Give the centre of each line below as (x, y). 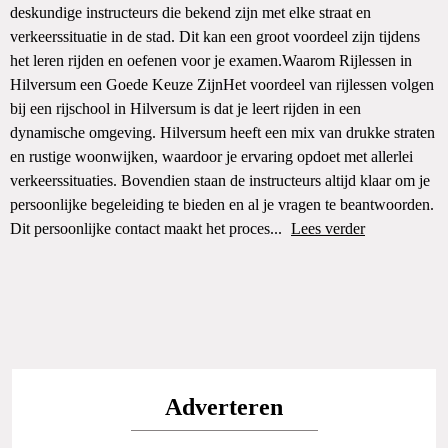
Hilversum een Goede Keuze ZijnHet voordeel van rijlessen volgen (222, 84)
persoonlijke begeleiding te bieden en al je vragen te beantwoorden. (222, 204)
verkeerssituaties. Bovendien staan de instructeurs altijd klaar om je (220, 180)
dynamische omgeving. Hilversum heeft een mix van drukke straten (222, 132)
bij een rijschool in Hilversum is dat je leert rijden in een (185, 108)
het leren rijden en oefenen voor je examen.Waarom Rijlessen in (211, 60)
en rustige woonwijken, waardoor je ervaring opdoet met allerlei (211, 156)
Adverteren (224, 407)
